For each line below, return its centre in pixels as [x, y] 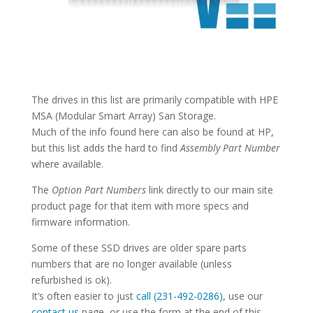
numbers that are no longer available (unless [131, 264]
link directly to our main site [209, 190]
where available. [67, 164]
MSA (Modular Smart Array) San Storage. [123, 116]
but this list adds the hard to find [105, 148]
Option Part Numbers [99, 190]
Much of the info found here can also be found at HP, [152, 132]
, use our [242, 296]
